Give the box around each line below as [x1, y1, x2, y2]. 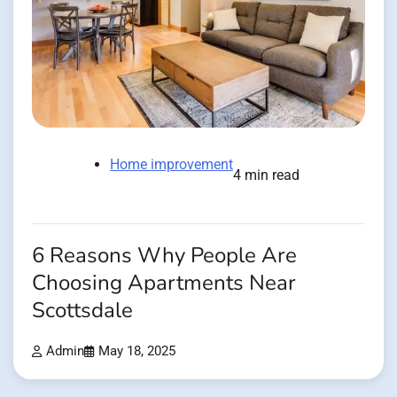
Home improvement [110, 156, 233, 174]
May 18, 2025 [98, 344, 175, 360]
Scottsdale [32, 296, 133, 326]
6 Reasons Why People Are [32, 241, 297, 271]
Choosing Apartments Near [32, 269, 296, 299]
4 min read [233, 167, 300, 184]
